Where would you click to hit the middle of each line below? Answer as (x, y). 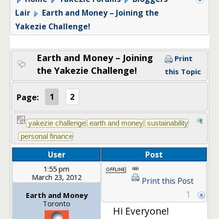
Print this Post (168, 181)
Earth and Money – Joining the (99, 13)
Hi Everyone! (141, 211)
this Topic (183, 72)
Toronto (56, 203)
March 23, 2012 (56, 177)
